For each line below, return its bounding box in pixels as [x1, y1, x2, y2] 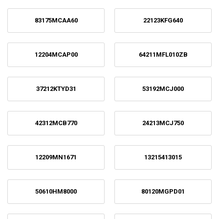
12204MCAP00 [34, 51, 78, 58]
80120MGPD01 [141, 188, 185, 195]
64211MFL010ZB [138, 51, 188, 58]
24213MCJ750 [142, 119, 184, 127]
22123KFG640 [143, 17, 183, 24]
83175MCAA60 [34, 17, 78, 24]
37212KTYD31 [36, 85, 76, 92]
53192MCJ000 [142, 85, 184, 92]
